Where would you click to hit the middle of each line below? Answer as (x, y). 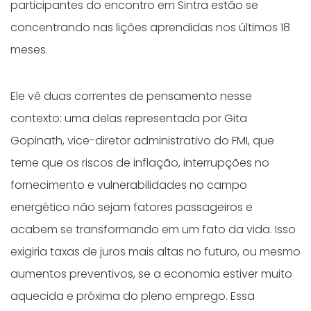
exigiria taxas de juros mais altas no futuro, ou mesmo (155, 252)
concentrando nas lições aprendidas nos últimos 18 (150, 27)
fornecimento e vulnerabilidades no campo (129, 185)
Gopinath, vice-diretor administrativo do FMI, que (142, 141)
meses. (29, 50)
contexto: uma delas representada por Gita (129, 118)
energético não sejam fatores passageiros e (132, 207)
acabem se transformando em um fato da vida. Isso (153, 229)
